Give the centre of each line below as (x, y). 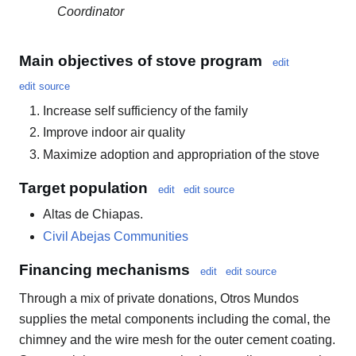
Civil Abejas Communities (116, 236)
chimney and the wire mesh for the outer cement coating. (177, 340)
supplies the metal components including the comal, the (175, 319)
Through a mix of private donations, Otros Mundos (159, 299)
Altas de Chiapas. (93, 215)
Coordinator (91, 12)
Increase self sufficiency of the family (145, 110)
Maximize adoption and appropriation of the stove (181, 154)
